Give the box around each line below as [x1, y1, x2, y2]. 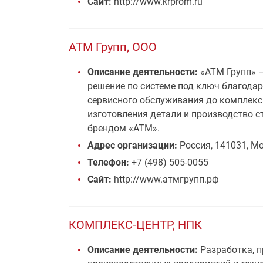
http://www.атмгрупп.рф [112, 174, 219, 185]
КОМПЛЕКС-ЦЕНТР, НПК [69, 218, 202, 232]
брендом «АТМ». [87, 123, 160, 134]
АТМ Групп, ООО [69, 40, 157, 54]
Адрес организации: [87, 140, 180, 151]
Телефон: [87, 157, 129, 168]
